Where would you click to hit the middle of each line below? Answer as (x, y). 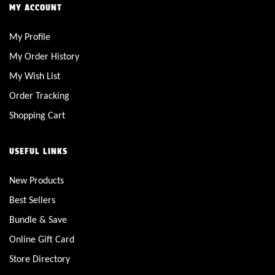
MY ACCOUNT (36, 7)
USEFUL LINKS (38, 151)
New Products (37, 180)
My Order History (44, 56)
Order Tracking (39, 95)
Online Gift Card (42, 239)
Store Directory (40, 258)
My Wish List (35, 76)
